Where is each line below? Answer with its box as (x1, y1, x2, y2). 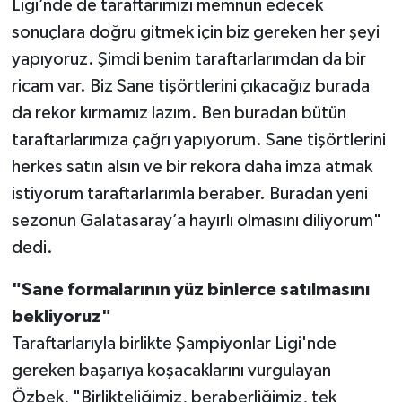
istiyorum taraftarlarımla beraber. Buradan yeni (11, 184, 368, 203)
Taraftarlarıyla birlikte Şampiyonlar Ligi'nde (11, 334, 336, 353)
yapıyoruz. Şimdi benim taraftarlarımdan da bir (11, 49, 366, 68)
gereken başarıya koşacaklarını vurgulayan (11, 361, 331, 380)
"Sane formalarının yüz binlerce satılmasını (11, 280, 370, 299)
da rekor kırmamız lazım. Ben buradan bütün (11, 103, 346, 122)
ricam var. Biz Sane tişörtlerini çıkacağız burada (11, 76, 370, 95)
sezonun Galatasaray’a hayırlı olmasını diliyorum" (11, 211, 381, 230)
